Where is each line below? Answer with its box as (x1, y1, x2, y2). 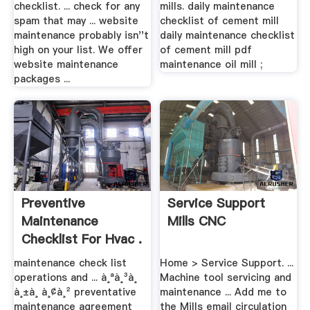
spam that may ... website (13, 14, 138, 28)
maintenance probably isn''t (13, 28, 149, 43)
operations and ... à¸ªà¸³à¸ (13, 271, 137, 285)
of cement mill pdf (160, 43, 253, 57)
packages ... (13, 72, 70, 86)
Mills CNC (167, 212, 226, 230)
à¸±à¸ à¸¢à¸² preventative (13, 285, 136, 300)
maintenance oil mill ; (160, 57, 263, 72)
